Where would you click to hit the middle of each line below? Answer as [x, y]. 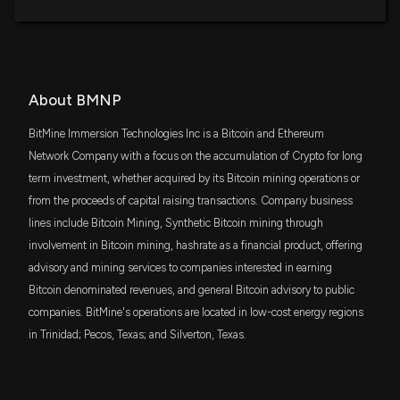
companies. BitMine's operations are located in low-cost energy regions [196, 312]
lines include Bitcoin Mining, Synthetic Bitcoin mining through [176, 222]
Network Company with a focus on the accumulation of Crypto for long [196, 155]
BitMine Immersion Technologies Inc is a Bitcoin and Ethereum [176, 133]
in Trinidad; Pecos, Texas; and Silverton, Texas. [137, 334]
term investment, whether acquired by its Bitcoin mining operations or [194, 178]
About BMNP [75, 100]
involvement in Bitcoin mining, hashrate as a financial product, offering [196, 245]
